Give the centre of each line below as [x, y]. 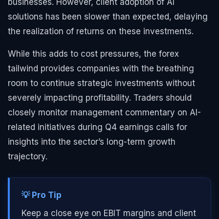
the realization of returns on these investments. [101, 31]
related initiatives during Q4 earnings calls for [98, 127]
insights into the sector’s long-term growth [92, 142]
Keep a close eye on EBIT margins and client [109, 213]
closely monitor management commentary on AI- [104, 112]
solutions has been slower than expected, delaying [108, 16]
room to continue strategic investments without [101, 83]
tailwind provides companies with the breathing [101, 68]
